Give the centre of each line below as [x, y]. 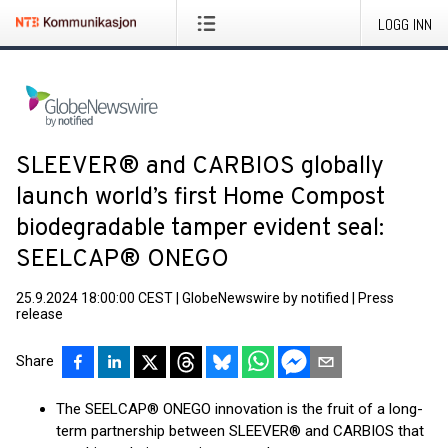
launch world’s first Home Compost [200, 198]
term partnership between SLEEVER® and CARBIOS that [240, 431]
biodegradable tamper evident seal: [200, 229]
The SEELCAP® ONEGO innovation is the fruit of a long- [239, 409]
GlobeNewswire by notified [265, 298]
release [39, 314]
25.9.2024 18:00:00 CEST [94, 298]
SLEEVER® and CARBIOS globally [200, 167]
